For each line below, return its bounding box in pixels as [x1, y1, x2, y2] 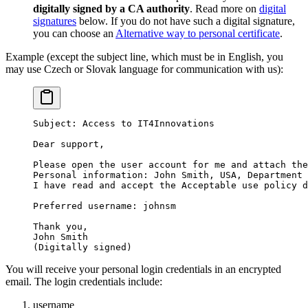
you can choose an [33, 27, 115, 39]
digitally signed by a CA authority [33, 2, 190, 14]
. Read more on [190, 2, 259, 14]
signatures [33, 14, 76, 27]
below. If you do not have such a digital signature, [76, 14, 295, 27]
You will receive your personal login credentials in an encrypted [5, 263, 281, 275]
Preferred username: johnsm [33, 200, 176, 211]
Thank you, [33, 221, 88, 232]
